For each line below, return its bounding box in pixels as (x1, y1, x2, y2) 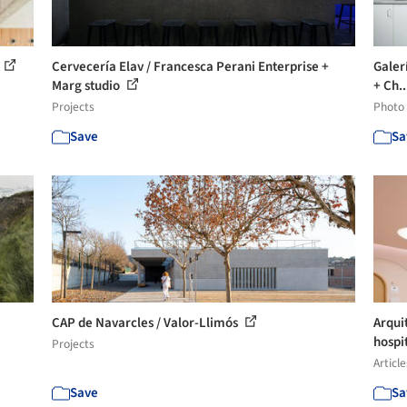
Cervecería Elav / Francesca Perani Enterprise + (52, 57, 330, 76)
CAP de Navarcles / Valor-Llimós (52, 313, 242, 333)
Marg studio (52, 76, 124, 95)
